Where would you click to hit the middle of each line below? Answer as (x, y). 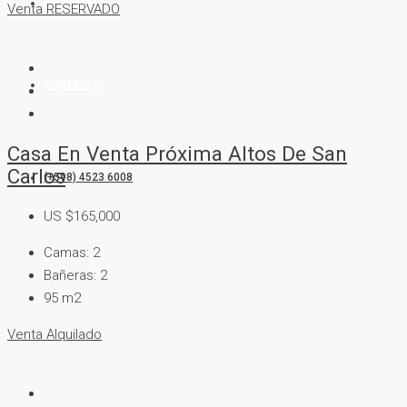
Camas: (66, 252)
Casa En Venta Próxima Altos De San (177, 154)
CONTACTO (73, 84)
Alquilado (74, 334)
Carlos (36, 177)
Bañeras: (70, 275)
